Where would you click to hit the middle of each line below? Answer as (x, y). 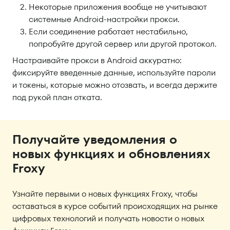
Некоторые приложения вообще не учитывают (118, 7)
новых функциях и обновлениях (111, 154)
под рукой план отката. (57, 98)
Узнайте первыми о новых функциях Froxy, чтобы (105, 194)
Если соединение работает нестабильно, (108, 32)
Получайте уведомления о (95, 140)
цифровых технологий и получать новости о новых (108, 219)
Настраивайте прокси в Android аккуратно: (97, 61)
